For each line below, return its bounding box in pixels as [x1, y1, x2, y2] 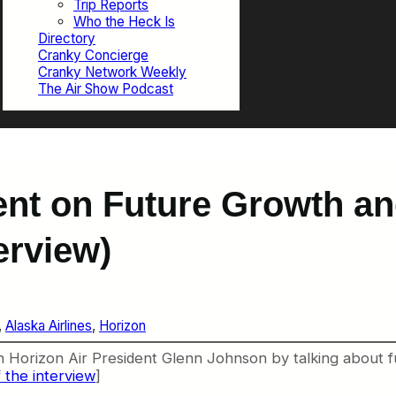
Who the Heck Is [73, 13, 175, 31]
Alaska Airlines [5, 316, 92, 334]
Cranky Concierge [38, 47, 148, 65]
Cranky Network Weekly [38, 64, 187, 81]
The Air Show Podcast [38, 80, 173, 98]
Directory [38, 30, 95, 48]
